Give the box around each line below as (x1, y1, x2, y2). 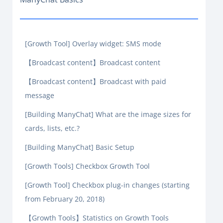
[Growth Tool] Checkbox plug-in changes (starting (25, 180, 190, 190)
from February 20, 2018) (25, 194, 105, 204)
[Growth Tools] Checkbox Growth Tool (25, 161, 150, 171)
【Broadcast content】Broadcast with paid (25, 77, 166, 86)
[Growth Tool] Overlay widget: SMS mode (25, 39, 161, 48)
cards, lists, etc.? (25, 123, 80, 133)
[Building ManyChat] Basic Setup (25, 142, 134, 152)
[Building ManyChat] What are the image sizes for (25, 110, 191, 119)
